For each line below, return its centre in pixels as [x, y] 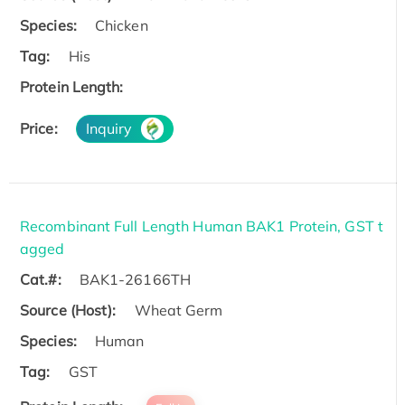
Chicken [121, 26]
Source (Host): [68, 311]
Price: [39, 129]
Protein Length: [72, 87]
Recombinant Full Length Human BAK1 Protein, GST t [202, 226]
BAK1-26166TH [135, 280]
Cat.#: [41, 280]
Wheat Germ [179, 311]
